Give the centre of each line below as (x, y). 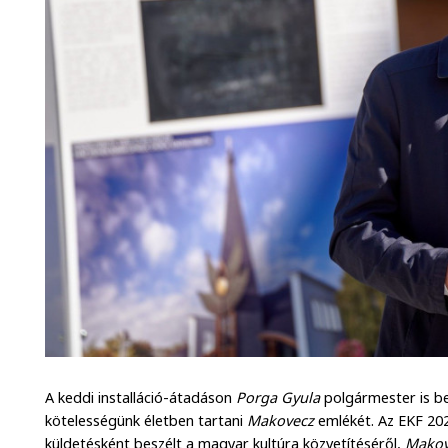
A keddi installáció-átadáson (141, 398)
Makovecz (281, 421)
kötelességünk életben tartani (146, 421)
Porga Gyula (278, 398)
